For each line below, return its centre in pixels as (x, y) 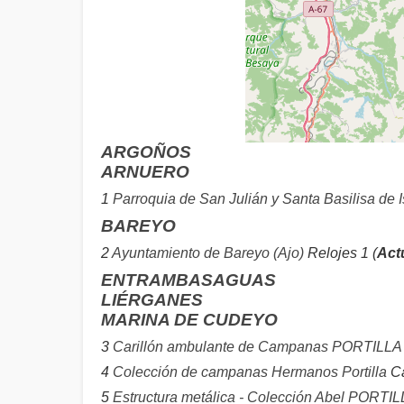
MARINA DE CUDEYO (189, 320)
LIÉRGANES (152, 300)
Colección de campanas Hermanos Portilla (250, 372)
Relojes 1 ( (340, 253)
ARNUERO (145, 172)
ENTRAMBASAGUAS (188, 280)
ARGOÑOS (146, 152)
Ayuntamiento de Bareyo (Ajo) (208, 253)
